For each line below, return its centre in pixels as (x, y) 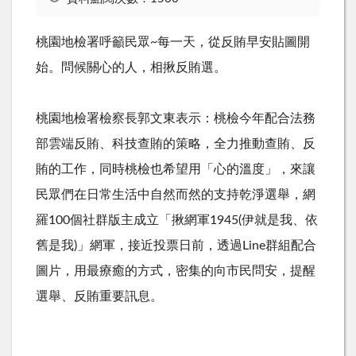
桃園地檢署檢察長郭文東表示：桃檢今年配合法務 (176, 118)
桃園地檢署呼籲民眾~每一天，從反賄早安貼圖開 (173, 42)
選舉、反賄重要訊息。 (99, 296)
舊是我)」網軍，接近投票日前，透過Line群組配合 (176, 245)
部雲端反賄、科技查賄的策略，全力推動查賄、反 (176, 143)
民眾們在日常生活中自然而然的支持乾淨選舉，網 (176, 194)
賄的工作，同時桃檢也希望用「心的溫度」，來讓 (176, 169)
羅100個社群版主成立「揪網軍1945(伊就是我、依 (177, 220)
